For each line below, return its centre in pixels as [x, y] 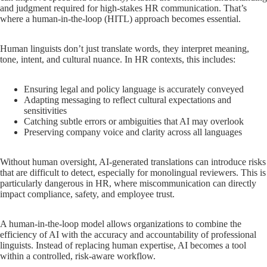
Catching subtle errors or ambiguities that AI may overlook [134, 122]
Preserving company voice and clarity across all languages [133, 132]
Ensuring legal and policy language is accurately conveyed [134, 89]
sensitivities [45, 111]
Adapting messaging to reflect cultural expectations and [128, 100]
